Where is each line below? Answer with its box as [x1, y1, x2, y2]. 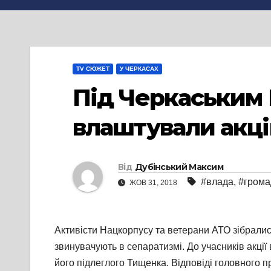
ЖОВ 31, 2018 [128, 178, 179, 188]
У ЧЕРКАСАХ [120, 65, 158, 72]
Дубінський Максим [134, 162, 224, 173]
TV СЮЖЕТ [76, 65, 109, 72]
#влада [201, 177, 233, 188]
